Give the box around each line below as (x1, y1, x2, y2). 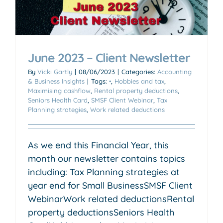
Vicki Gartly (37, 67, 72, 76)
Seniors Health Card (28, 96, 88, 104)
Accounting (157, 67, 192, 76)
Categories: (121, 67, 157, 76)
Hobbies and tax (114, 77, 164, 85)
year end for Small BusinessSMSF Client (28, 179, 193, 191)
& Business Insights (28, 77, 85, 85)
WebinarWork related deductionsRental (28, 193, 194, 205)
